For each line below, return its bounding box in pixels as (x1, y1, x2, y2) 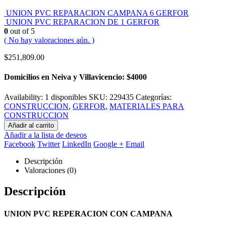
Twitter (37, 139, 60, 148)
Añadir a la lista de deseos (4, 130, 87, 139)
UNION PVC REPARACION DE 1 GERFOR (6, 17, 159, 26)
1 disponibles (45, 92, 87, 101)
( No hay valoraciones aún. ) (4, 35, 94, 44)
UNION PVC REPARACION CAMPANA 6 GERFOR (6, 8, 189, 17)
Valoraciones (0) (24, 165, 76, 175)
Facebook (4, 139, 35, 148)
